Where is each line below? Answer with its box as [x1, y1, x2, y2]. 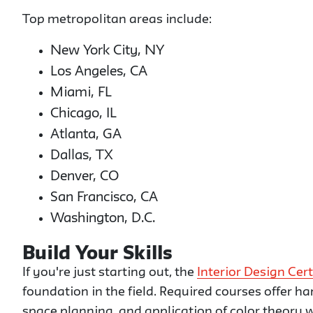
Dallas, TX [50, 150, 113, 162]
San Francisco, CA [50, 191, 158, 204]
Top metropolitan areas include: [22, 14, 212, 26]
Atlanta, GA [50, 129, 122, 141]
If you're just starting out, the [22, 267, 197, 279]
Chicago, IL [50, 108, 117, 120]
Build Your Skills [22, 246, 173, 263]
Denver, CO [50, 170, 119, 183]
